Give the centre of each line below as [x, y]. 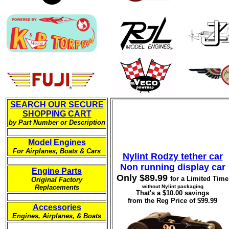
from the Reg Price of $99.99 [173, 201]
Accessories [57, 207]
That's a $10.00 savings [173, 193]
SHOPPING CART [57, 114]
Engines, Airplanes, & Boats [57, 216]
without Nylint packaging [173, 186]
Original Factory [57, 180]
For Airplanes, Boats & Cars [57, 151]
